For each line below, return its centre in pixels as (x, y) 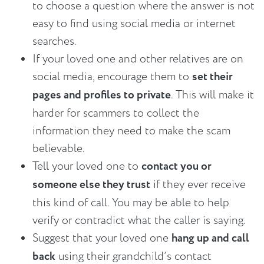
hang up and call (210, 239)
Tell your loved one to (87, 166)
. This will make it (212, 95)
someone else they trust (91, 185)
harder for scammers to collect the (116, 113)
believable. (59, 149)
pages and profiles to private (102, 95)
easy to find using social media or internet (134, 24)
